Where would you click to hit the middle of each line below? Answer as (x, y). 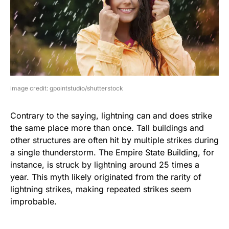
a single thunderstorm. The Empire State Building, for (112, 153)
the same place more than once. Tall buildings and (107, 128)
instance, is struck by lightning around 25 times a (105, 165)
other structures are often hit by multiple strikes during (114, 140)
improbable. (33, 202)
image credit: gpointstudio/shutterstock (67, 88)
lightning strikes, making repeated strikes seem (101, 189)
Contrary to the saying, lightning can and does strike (111, 116)
